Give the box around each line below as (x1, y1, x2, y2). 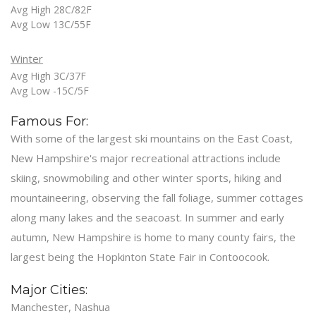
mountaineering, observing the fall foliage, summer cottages (11, 190, 303, 205)
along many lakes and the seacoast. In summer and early (11, 209, 284, 224)
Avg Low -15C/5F (11, 83, 89, 97)
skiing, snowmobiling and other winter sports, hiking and (11, 170, 281, 185)
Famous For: (11, 113, 88, 129)
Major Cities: (11, 281, 87, 298)
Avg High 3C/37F (11, 68, 86, 83)
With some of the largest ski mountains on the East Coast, (11, 130, 293, 145)
